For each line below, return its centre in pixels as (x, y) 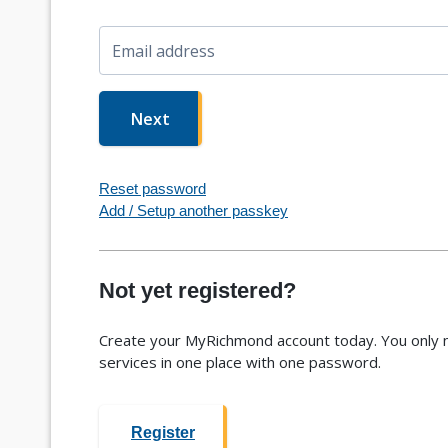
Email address (163, 51)
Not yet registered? (197, 290)
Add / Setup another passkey (193, 210)
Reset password (152, 188)
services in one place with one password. (239, 361)
